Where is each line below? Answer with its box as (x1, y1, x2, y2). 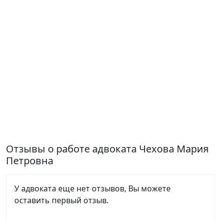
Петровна (6, 154, 53, 167)
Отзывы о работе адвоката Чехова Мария (6, 142, 209, 155)
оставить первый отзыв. (14, 195, 109, 206)
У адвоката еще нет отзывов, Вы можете (14, 183, 171, 194)
